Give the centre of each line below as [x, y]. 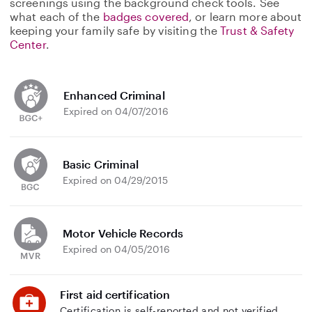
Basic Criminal [101, 164]
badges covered [146, 16]
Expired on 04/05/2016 [116, 249]
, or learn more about [245, 16]
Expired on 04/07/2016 [116, 111]
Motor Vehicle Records [123, 233]
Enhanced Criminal [114, 95]
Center [28, 44]
